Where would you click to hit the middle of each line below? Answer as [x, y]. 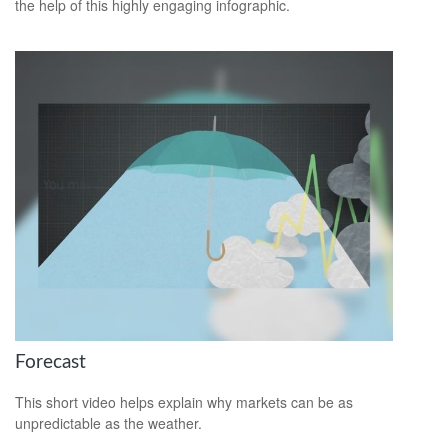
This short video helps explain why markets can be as [184, 402]
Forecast [50, 362]
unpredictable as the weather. [108, 423]
